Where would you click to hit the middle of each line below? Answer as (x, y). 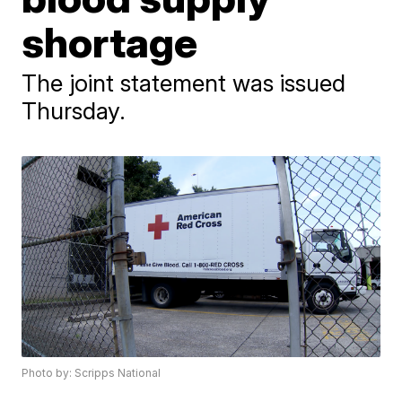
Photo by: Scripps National (92, 373)
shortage (110, 42)
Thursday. (74, 111)
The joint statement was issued (184, 83)
